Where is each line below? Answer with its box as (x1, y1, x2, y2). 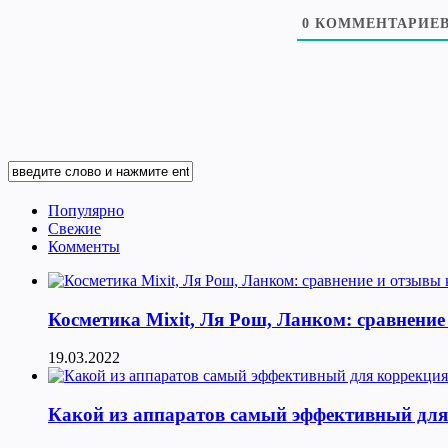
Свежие (48, 219, 101, 237)
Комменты (48, 237, 120, 255)
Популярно (48, 201, 124, 219)
